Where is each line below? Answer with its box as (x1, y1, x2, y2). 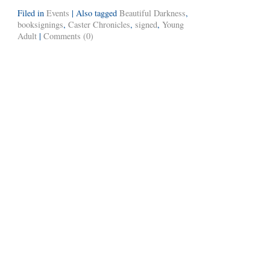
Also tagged (76, 7, 119, 19)
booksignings (17, 19, 63, 31)
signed (135, 19, 157, 31)
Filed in (17, 7, 46, 19)
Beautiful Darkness (119, 7, 186, 19)
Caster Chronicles (68, 19, 130, 31)
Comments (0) (43, 30, 93, 42)
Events (46, 7, 69, 19)
